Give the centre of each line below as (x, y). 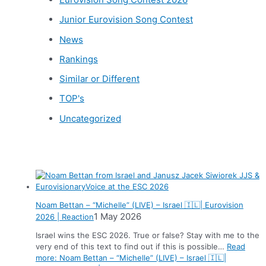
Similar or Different (99, 79)
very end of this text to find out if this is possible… (131, 246)
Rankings (78, 59)
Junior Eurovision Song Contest (126, 20)
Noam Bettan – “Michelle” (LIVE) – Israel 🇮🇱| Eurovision (139, 205)
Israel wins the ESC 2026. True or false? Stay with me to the (147, 235)
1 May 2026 (117, 216)
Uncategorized (90, 118)
